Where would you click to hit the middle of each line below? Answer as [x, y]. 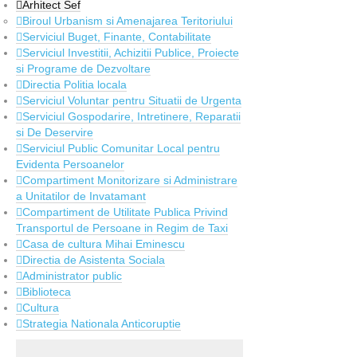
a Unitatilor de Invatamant [81, 196]
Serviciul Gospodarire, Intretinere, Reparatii [131, 117]
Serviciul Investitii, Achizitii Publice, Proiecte [131, 53]
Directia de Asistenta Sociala [94, 260]
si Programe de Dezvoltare [83, 69]
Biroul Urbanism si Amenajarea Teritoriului [127, 21]
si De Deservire [55, 133]
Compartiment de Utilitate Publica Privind [125, 212]
